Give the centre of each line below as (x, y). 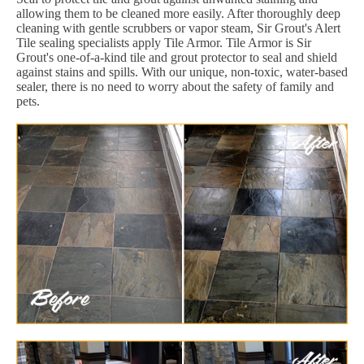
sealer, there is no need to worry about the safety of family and (175, 86)
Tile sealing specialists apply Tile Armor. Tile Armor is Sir (164, 42)
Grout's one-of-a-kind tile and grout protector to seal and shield (177, 57)
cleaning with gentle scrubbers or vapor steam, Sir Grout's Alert (178, 28)
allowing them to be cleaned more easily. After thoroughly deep (178, 13)
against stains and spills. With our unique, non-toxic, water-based (182, 71)
